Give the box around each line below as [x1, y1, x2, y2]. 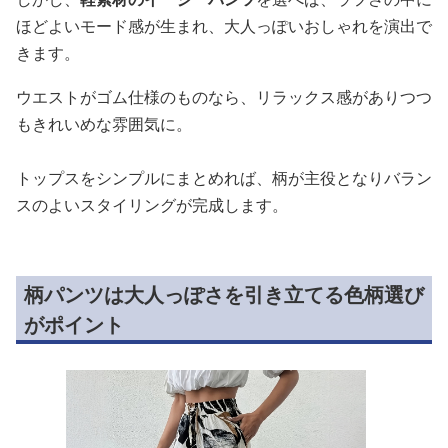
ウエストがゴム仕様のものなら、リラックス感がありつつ [16, 85, 432, 108]
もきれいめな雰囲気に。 [16, 112, 192, 135]
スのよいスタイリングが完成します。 [16, 193, 288, 216]
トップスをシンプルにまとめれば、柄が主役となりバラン [16, 166, 432, 189]
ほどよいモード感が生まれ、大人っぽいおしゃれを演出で [16, 14, 432, 37]
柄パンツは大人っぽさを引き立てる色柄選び [24, 280, 424, 308]
